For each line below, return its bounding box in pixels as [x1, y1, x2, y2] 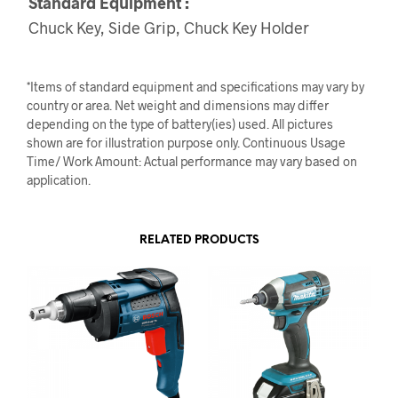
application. [27, 171, 91, 187]
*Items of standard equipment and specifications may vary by [27, 78, 364, 94]
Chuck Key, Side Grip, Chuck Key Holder [28, 17, 309, 37]
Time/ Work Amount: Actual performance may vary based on [27, 153, 357, 169]
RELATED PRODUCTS [139, 234, 259, 246]
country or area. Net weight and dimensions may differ [27, 97, 329, 113]
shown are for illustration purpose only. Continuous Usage [27, 134, 346, 150]
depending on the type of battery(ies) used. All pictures [27, 115, 333, 131]
